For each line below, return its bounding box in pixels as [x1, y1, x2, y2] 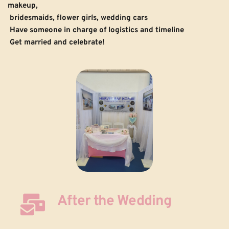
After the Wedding [57, 192, 172, 211]
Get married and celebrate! [10, 37, 105, 48]
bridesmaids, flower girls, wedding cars [10, 13, 150, 23]
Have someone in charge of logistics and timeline [10, 25, 184, 35]
